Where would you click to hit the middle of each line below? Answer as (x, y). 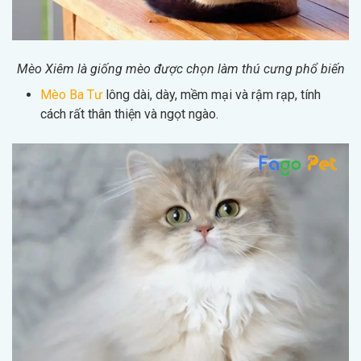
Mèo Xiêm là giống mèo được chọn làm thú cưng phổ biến (180, 68)
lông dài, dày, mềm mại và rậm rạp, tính (212, 94)
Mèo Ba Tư (71, 94)
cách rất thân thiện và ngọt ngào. (129, 114)
